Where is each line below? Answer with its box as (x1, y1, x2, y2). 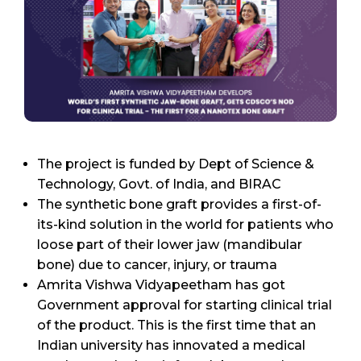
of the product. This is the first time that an (37, 317, 316, 333)
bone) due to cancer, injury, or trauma (37, 256, 277, 272)
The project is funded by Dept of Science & (37, 156, 314, 172)
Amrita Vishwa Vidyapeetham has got (37, 276, 285, 293)
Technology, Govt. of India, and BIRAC (37, 176, 281, 192)
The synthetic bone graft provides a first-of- (37, 196, 322, 212)
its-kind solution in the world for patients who (37, 216, 334, 232)
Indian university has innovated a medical (37, 337, 305, 353)
